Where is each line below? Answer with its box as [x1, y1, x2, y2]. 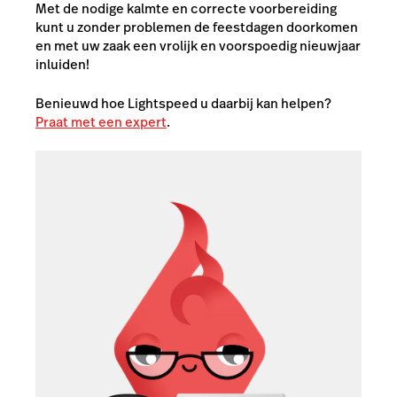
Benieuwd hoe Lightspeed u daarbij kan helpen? [35, 93, 331, 113]
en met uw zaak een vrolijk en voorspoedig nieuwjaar [35, 36, 361, 55]
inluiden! [35, 55, 90, 74]
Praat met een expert [35, 112, 167, 131]
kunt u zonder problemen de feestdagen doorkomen [35, 18, 358, 36]
